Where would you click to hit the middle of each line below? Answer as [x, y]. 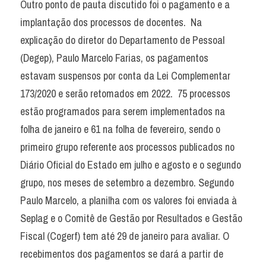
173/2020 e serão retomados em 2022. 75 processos [125, 94]
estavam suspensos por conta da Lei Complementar [125, 76]
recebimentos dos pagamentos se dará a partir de [122, 254]
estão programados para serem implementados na [123, 111]
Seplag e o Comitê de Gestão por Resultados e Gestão [131, 218]
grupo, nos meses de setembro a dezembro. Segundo [127, 183]
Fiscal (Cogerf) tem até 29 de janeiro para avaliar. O [125, 236]
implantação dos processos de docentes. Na [111, 22]
